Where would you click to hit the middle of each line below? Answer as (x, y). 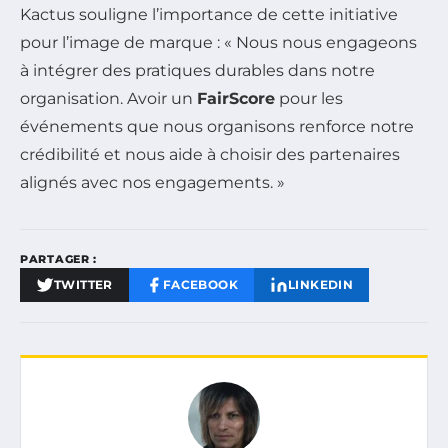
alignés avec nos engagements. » (152, 182)
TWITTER (83, 284)
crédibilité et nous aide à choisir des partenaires (210, 154)
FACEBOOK (200, 284)
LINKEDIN (321, 284)
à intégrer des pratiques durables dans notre (197, 70)
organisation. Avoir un (108, 98)
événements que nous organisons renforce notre (217, 126)
